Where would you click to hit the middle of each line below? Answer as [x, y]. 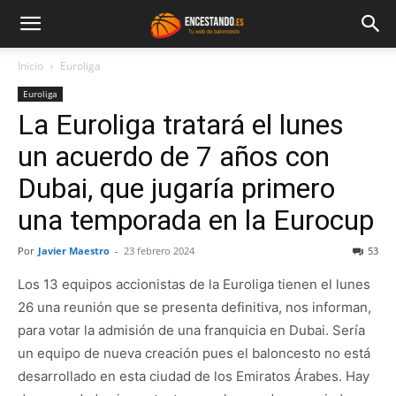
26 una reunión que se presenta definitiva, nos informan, [194, 307]
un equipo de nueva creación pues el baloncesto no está [194, 353]
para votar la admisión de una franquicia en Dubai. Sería [191, 330]
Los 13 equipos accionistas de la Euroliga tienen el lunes [194, 284]
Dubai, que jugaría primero [176, 188]
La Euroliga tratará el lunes [181, 125]
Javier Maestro [74, 251]
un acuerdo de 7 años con [174, 156]
